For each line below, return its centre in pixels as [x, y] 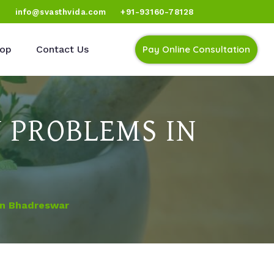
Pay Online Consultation [196, 49]
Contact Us [62, 49]
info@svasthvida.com [61, 12]
